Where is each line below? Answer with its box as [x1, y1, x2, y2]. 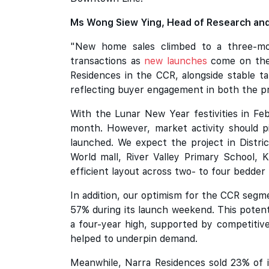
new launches [144, 55, 207, 67]
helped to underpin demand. [70, 233, 198, 244]
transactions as [70, 55, 145, 67]
